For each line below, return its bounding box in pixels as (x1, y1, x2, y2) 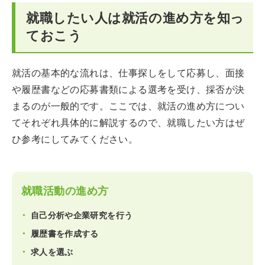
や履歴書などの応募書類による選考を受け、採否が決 (12, 83, 245, 95)
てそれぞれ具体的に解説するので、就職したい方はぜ (12, 117, 245, 128)
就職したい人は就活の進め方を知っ (26, 10, 244, 25)
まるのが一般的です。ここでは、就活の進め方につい (12, 100, 245, 112)
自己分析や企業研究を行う (31, 210, 133, 220)
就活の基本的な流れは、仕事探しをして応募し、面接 (12, 67, 245, 79)
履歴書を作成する (31, 228, 99, 238)
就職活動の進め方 (21, 184, 109, 197)
